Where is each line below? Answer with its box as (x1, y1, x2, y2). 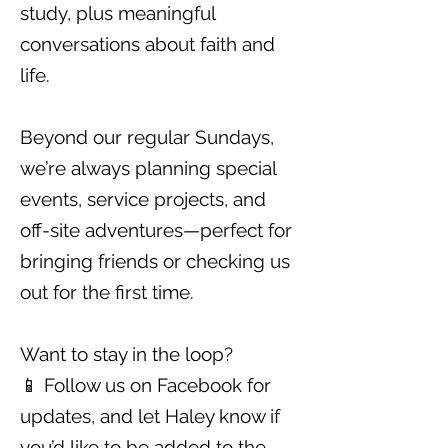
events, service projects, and (20, 188, 266, 210)
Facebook (157, 374, 242, 396)
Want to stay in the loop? (20, 343, 233, 365)
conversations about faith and (20, 33, 275, 55)
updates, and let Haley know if (20, 405, 280, 427)
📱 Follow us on (20, 374, 157, 396)
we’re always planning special (20, 157, 276, 179)
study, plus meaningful (20, 2, 215, 24)
